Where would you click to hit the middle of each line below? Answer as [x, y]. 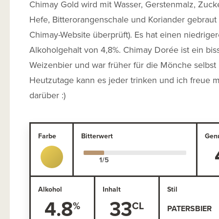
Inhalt [111, 189]
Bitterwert [97, 136]
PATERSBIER [189, 209]
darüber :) [47, 95]
